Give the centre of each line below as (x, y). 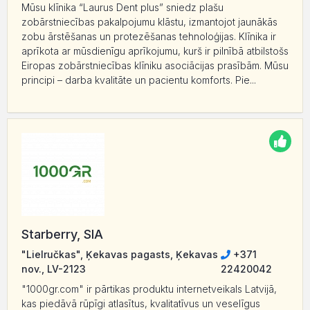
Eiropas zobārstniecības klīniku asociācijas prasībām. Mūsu (155, 66)
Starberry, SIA (62, 235)
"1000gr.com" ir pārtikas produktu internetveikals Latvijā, (149, 289)
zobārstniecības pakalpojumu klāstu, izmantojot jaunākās (149, 22)
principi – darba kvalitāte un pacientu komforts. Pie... (139, 80)
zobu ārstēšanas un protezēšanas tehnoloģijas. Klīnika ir (149, 37)
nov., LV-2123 (54, 269)
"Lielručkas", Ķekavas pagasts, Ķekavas (120, 255)
